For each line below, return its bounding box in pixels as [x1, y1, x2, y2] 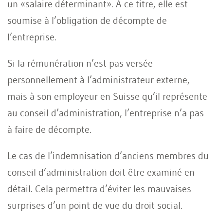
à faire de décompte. [7, 123, 91, 135]
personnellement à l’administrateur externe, [7, 73, 190, 86]
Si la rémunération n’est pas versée [7, 57, 153, 69]
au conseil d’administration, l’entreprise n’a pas [7, 107, 204, 119]
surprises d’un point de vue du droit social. [7, 199, 182, 211]
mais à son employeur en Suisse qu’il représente [7, 90, 207, 102]
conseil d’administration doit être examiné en [7, 166, 195, 178]
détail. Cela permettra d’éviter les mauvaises [7, 182, 191, 195]
